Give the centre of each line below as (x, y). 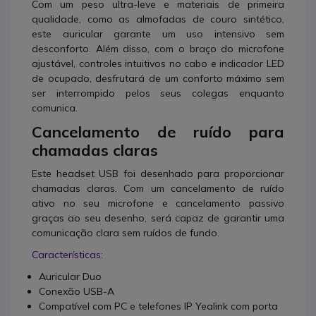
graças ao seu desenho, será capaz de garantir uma (158, 218)
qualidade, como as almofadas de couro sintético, (158, 19)
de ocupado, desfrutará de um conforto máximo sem (158, 78)
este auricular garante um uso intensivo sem (158, 34)
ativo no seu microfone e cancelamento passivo (158, 203)
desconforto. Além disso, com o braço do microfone (158, 49)
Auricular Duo (70, 276)
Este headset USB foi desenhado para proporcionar (158, 174)
